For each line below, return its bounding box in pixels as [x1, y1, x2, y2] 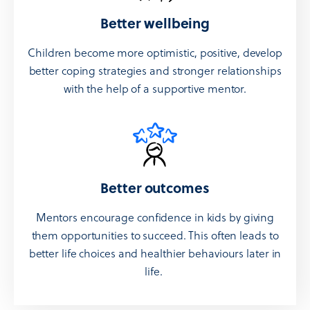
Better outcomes [100, 177, 210, 198]
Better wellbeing [100, 12, 210, 33]
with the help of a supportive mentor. [63, 80, 247, 97]
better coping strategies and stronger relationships [28, 62, 282, 79]
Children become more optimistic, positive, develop [28, 44, 282, 61]
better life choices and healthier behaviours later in [28, 245, 282, 262]
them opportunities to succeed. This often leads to [31, 227, 279, 244]
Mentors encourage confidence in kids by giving [35, 209, 275, 226]
